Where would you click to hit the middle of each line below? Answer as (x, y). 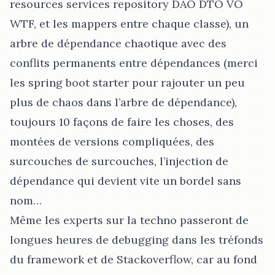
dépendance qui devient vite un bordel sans (126, 181)
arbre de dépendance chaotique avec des (118, 43)
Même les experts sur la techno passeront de (129, 220)
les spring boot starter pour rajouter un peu (127, 83)
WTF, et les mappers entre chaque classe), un (129, 24)
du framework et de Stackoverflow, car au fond (134, 259)
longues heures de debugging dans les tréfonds (137, 240)
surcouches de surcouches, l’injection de (119, 161)
